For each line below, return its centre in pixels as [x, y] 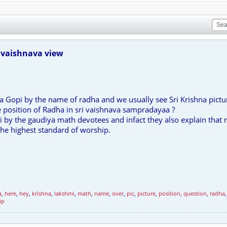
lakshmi [64, 193]
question [195, 193]
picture [146, 193]
